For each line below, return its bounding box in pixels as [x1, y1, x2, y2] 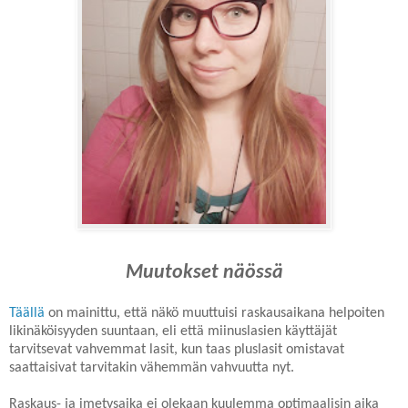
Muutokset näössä [125, 261, 283, 283]
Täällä [9, 305, 45, 321]
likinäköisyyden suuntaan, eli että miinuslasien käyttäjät [9, 323, 337, 339]
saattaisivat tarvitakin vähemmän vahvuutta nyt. [9, 360, 294, 375]
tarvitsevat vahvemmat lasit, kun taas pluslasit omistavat [9, 342, 344, 357]
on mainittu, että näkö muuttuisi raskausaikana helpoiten [45, 305, 384, 321]
